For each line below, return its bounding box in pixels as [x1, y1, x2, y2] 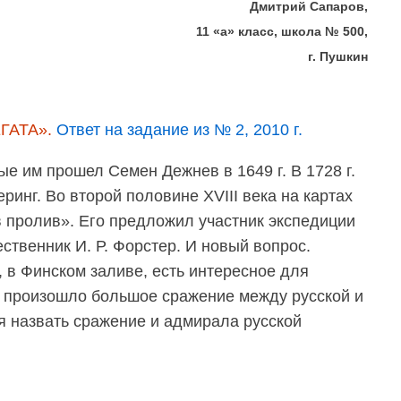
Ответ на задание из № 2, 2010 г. [56, 120, 303, 139]
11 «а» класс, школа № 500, [196, 24, 369, 39]
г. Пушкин [308, 49, 369, 64]
